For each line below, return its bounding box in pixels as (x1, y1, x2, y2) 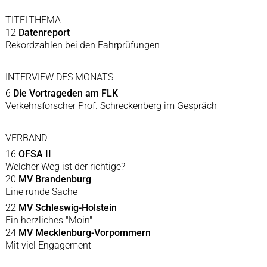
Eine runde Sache (5, 186, 77, 198)
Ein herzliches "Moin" (5, 215, 92, 226)
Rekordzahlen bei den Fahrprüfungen (5, 39, 160, 51)
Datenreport (18, 27, 70, 39)
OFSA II (18, 148, 51, 160)
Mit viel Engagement (5, 240, 91, 252)
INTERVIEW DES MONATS (5, 72, 113, 83)
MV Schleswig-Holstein (18, 202, 117, 214)
